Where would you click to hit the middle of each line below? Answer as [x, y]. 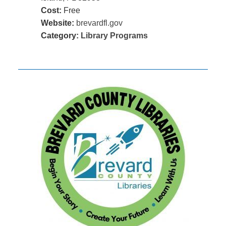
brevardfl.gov [99, 23]
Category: [61, 35]
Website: [57, 23]
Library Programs [114, 35]
